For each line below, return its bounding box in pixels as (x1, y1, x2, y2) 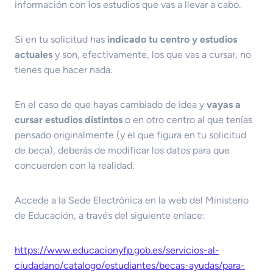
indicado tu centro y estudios (107, 33, 237, 45)
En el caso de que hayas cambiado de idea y (15, 98, 207, 110)
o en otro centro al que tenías (122, 113, 252, 126)
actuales (15, 48, 52, 60)
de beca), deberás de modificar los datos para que (15, 144, 230, 156)
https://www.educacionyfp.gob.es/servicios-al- (15, 244, 219, 256)
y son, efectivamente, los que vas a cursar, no (52, 48, 251, 60)
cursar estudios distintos (15, 113, 122, 126)
